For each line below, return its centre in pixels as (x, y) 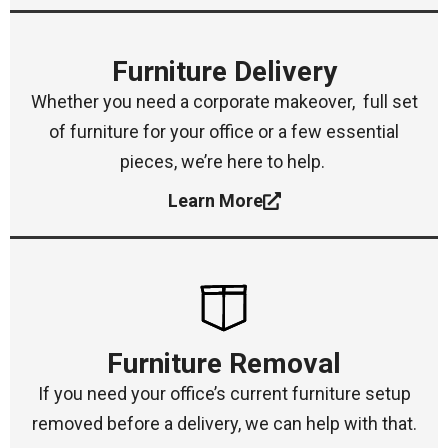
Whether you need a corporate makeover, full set (224, 102)
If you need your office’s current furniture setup (224, 393)
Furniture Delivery (224, 72)
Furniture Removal (224, 363)
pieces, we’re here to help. (224, 162)
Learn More (215, 200)
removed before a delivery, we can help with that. (224, 423)
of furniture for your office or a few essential (224, 132)
